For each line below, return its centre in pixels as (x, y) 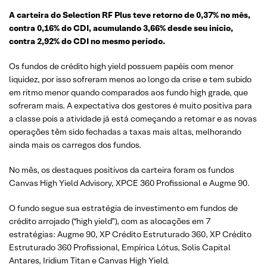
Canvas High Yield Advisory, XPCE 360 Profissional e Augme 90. (129, 183)
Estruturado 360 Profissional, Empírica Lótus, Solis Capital (120, 247)
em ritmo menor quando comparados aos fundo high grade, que (128, 92)
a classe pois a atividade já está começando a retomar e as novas (133, 118)
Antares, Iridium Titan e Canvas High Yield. (89, 260)
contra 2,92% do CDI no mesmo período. (87, 41)
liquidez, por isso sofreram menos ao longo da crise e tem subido (130, 79)
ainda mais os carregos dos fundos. (75, 145)
